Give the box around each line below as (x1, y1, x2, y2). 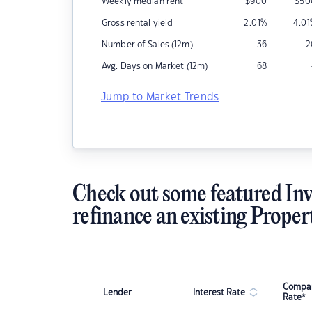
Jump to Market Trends (101, 92, 219, 102)
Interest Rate (193, 288, 245, 297)
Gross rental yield (102, 19, 173, 27)
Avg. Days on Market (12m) (102, 62, 208, 70)
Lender (103, 288, 132, 297)
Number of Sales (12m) (102, 40, 193, 49)
